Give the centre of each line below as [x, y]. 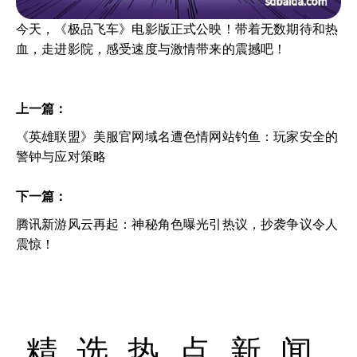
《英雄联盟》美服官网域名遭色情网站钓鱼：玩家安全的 [177, 136]
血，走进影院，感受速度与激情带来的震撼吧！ [151, 49]
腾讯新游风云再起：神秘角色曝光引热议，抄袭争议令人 [177, 224]
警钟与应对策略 [61, 156]
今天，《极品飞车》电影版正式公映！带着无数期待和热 [177, 29]
